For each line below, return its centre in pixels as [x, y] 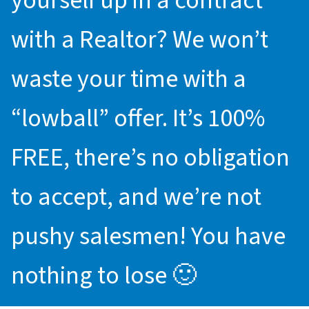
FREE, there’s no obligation [150, 158]
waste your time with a [129, 79]
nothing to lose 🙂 [104, 276]
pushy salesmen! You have [148, 237]
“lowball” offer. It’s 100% [138, 119]
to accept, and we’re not [136, 197]
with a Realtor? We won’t [140, 40]
